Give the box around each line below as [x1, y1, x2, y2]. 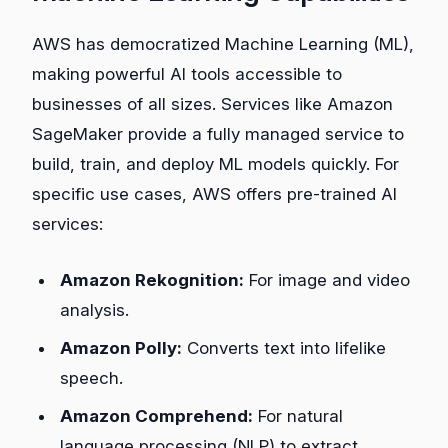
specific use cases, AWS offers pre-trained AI [32, 184, 397, 205]
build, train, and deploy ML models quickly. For [32, 154, 399, 175]
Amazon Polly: [60, 337, 182, 358]
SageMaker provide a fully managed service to [32, 124, 404, 145]
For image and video [244, 269, 410, 290]
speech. [60, 367, 123, 388]
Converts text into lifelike [182, 337, 386, 358]
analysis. [60, 299, 129, 320]
